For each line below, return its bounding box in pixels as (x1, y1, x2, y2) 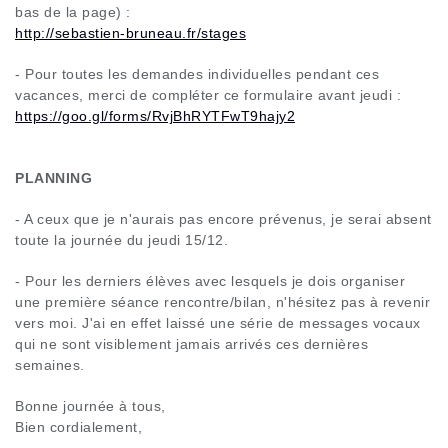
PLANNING (15, 169, 92, 186)
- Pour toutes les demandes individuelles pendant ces (15, 65, 379, 82)
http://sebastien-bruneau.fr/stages (15, 24, 246, 41)
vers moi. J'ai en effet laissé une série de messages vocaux (15, 314, 421, 331)
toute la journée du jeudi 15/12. (15, 231, 228, 248)
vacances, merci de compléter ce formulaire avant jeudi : (15, 86, 401, 103)
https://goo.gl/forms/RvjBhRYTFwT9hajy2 (15, 107, 295, 124)
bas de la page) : (15, 3, 131, 20)
